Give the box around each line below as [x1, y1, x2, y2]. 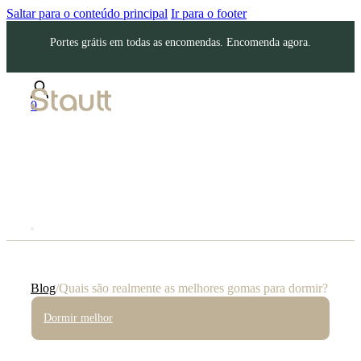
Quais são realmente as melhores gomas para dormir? [59, 281, 328, 295]
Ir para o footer [171, 6, 247, 20]
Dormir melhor [44, 312, 113, 324]
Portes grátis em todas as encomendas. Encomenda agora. [50, 36, 311, 48]
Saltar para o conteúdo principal [6, 6, 168, 20]
